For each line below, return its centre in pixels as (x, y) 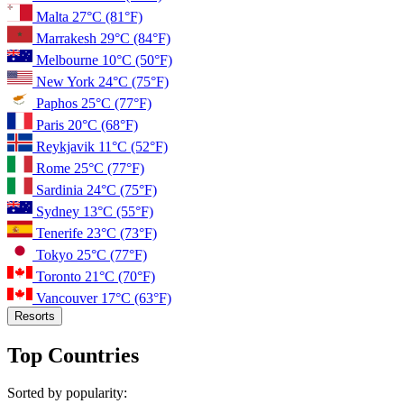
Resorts (35, 316)
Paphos (59, 103)
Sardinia (61, 189)
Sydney (60, 211)
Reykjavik (67, 146)
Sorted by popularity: (67, 393)
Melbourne (69, 60)
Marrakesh (68, 38)
